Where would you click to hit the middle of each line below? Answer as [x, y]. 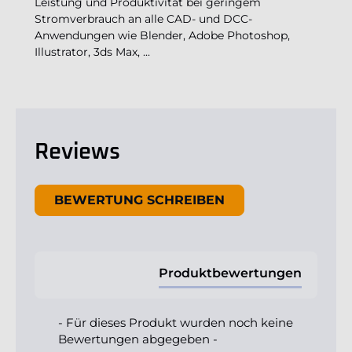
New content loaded [99, 193]
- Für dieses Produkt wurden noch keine [176, 323]
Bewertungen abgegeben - [138, 339]
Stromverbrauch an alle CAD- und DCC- [143, 19]
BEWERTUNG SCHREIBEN [139, 200]
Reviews [77, 153]
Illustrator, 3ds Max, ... [92, 52]
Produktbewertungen [230, 273]
